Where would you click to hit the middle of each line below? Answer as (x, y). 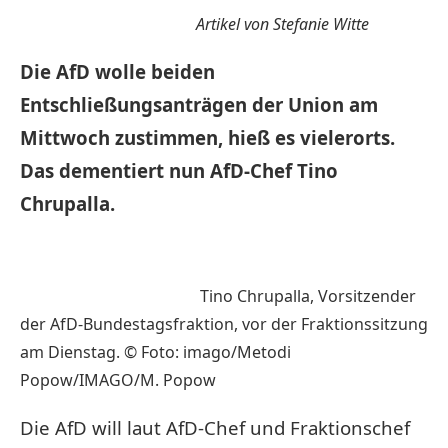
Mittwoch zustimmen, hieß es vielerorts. (207, 137)
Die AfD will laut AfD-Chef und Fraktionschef (215, 427)
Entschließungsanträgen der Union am (199, 104)
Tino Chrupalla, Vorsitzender (218, 295)
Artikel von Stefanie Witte (282, 23)
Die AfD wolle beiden (117, 71)
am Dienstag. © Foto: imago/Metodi (155, 351)
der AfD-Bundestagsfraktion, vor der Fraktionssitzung (224, 323)
